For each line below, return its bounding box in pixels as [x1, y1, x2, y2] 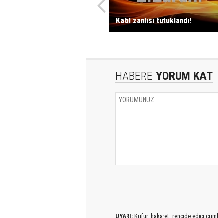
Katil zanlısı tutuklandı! [115, 16, 191, 25]
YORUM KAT [153, 69, 213, 83]
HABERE [115, 69, 153, 83]
